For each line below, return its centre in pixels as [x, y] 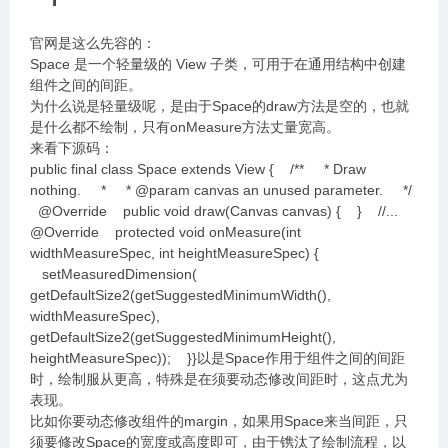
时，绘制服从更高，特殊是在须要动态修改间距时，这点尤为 [219, 379]
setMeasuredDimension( [143, 274]
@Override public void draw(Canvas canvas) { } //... [220, 211]
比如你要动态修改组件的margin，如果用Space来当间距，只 [219, 421]
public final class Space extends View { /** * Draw [198, 169]
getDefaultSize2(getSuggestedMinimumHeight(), [183, 337]
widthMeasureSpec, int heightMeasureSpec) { [182, 253]
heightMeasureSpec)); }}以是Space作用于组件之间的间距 [217, 358]
